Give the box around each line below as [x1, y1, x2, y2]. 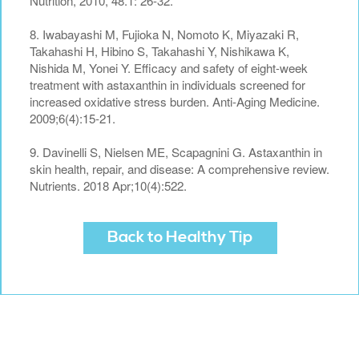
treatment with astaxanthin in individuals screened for [30, 75, 305, 93]
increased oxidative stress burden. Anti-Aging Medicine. [30, 92, 320, 110]
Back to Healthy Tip [107, 227, 253, 248]
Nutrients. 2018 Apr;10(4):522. [30, 176, 187, 194]
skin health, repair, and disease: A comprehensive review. [30, 159, 329, 177]
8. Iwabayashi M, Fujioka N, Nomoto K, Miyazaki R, [30, 25, 299, 42]
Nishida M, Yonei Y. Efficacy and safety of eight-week [30, 58, 308, 76]
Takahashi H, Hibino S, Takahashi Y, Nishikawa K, [30, 42, 289, 59]
